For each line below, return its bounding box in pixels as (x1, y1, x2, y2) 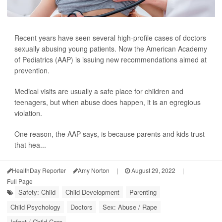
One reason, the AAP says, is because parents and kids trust (14, 129, 205, 139)
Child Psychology (10, 202, 60, 212)
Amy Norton (78, 166, 110, 174)
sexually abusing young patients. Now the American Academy (14, 44, 207, 54)
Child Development (65, 187, 119, 197)
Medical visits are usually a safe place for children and (14, 86, 183, 96)
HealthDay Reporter (12, 166, 66, 174)
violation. (14, 108, 42, 118)
